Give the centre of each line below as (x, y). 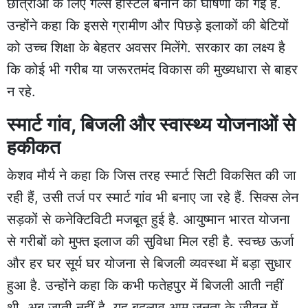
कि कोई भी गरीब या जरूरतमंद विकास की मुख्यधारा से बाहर (152, 69)
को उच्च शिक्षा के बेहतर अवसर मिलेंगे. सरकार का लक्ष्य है (146, 47)
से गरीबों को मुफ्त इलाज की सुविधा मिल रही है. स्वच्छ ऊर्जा (151, 241)
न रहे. (21, 91)
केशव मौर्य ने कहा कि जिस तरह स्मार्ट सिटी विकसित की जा (152, 175)
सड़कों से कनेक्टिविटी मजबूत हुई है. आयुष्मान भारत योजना (148, 219)
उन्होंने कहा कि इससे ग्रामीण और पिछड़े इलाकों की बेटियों (148, 25)
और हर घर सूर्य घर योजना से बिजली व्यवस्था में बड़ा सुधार (149, 263)
